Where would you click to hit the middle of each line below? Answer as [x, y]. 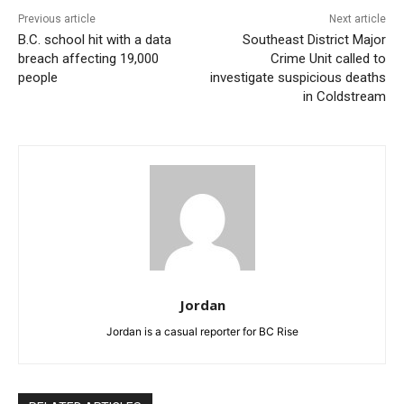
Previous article [57, 19]
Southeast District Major [314, 40]
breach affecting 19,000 [88, 59]
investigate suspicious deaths [298, 78]
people [38, 78]
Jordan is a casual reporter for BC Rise [202, 331]
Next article [357, 19]
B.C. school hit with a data [95, 40]
